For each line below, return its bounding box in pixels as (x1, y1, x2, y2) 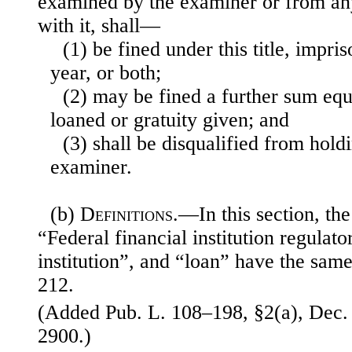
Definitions (80, 203, 173, 226)
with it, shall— (38, 14, 160, 38)
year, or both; (50, 61, 161, 85)
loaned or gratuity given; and (50, 108, 289, 132)
